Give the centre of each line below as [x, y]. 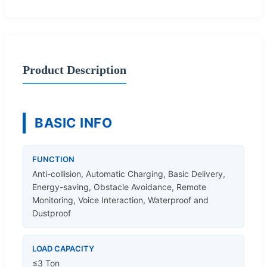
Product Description [74, 69]
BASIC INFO [73, 122]
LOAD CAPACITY [63, 248]
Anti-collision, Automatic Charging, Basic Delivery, [129, 173]
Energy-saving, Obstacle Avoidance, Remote [119, 187]
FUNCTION [53, 159]
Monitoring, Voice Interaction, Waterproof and [120, 200]
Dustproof [52, 213]
